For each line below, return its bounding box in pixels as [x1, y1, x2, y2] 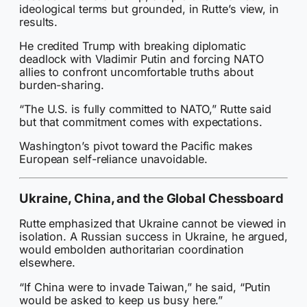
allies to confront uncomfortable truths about [19, 64, 254, 79]
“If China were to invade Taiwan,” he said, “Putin [19, 280, 271, 294]
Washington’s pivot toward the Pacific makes [19, 139, 253, 153]
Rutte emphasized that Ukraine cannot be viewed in [19, 217, 287, 231]
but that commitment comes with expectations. [19, 115, 262, 130]
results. [19, 14, 58, 29]
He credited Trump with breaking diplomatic [19, 38, 246, 53]
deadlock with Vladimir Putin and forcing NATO [19, 51, 264, 66]
